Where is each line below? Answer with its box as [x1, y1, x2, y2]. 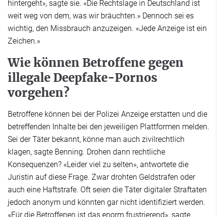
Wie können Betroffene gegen [8, 55, 184, 70]
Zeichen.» [8, 36, 40, 46]
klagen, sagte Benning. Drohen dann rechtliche [8, 147, 165, 156]
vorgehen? [8, 85, 69, 100]
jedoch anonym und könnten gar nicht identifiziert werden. [8, 197, 205, 207]
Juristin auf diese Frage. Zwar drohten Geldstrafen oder [8, 172, 195, 182]
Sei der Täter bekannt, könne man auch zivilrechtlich [8, 134, 185, 144]
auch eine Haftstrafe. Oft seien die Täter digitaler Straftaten [8, 185, 207, 194]
